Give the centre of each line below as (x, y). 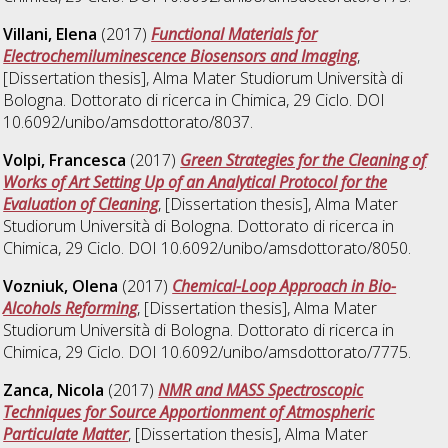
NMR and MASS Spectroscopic (261, 389)
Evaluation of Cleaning (81, 203)
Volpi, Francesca (65, 159)
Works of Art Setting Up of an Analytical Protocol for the (195, 181)
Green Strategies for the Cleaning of (303, 159)
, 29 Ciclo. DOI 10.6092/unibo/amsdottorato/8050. (235, 247)
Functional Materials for (234, 33)
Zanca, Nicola (54, 389)
